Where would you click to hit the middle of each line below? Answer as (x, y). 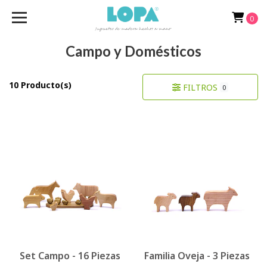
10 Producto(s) (40, 85)
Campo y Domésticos (133, 51)
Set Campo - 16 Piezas (70, 256)
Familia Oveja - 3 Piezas (197, 256)
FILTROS (200, 87)
